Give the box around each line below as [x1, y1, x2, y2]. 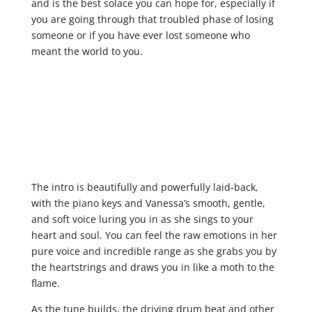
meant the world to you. [31, 45, 143, 58]
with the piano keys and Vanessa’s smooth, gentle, [31, 196, 265, 210]
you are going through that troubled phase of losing [31, 13, 274, 26]
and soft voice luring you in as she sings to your [31, 212, 253, 226]
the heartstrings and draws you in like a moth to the [31, 260, 274, 274]
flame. [31, 276, 60, 290]
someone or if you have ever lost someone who [31, 29, 250, 42]
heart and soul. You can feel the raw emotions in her [31, 228, 277, 242]
